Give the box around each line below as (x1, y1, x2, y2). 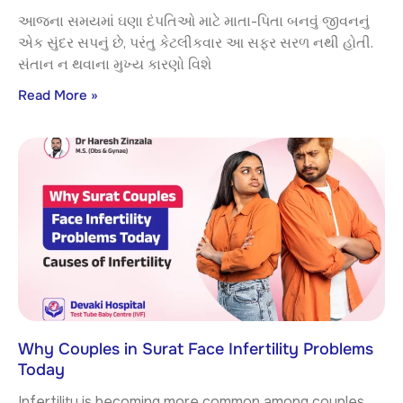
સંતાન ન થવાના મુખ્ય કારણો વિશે (18, 55, 211, 75)
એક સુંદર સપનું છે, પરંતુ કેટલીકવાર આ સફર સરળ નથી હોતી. (18, 33, 373, 53)
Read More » (18, 86, 98, 105)
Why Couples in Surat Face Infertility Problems (18, 339, 373, 360)
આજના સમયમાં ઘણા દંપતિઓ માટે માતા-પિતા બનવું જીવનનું (18, 12, 370, 31)
